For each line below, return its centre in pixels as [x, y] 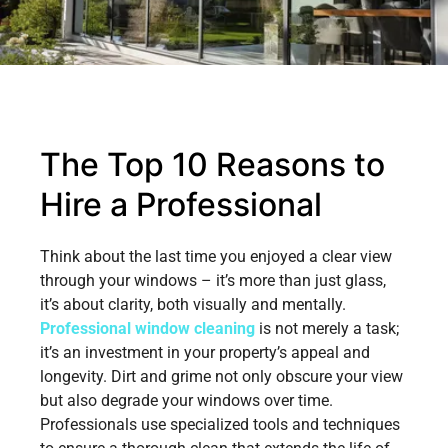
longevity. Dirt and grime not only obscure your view [221, 376]
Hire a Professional [181, 204]
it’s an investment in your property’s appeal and [205, 352]
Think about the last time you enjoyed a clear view [216, 256]
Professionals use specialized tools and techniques [220, 424]
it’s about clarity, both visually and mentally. [193, 304]
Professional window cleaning [147, 328]
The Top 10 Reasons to [212, 164]
